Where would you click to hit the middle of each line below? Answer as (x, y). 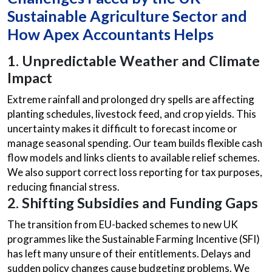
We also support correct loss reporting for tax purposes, (135, 172)
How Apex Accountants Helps (110, 34)
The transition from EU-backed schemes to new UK (123, 224)
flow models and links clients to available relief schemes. (134, 158)
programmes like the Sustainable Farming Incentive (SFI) (134, 239)
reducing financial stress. (63, 187)
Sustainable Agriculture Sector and (127, 16)
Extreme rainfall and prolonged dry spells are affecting (131, 99)
